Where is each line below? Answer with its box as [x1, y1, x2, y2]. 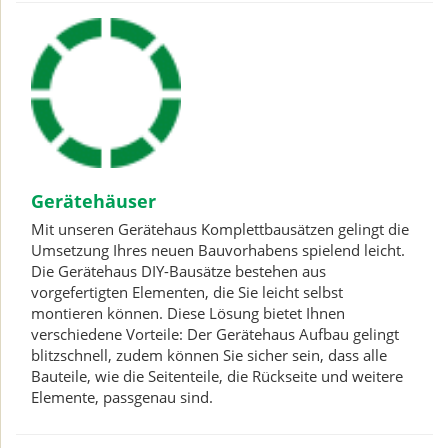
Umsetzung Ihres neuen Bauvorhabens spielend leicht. [31, 240, 405, 260]
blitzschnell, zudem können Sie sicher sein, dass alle [31, 345, 387, 365]
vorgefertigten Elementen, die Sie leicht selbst [31, 282, 343, 302]
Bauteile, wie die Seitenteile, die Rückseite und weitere [31, 366, 403, 386]
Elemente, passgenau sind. [31, 387, 213, 407]
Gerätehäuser [31, 189, 156, 213]
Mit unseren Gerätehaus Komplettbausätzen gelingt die [31, 219, 409, 239]
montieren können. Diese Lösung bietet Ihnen [31, 303, 345, 323]
